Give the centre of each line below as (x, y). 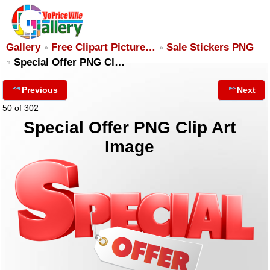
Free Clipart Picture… (103, 47)
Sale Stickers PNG (210, 47)
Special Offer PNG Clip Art (130, 127)
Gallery (23, 47)
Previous (40, 90)
